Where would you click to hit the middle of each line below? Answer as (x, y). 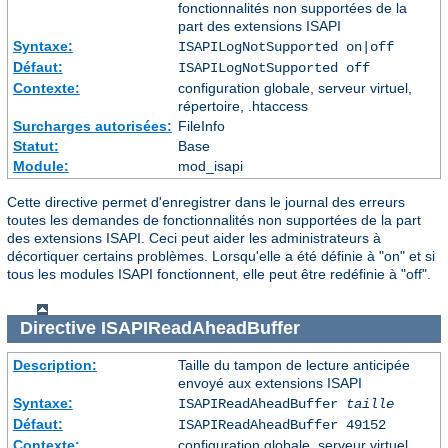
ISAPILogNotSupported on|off (285, 46)
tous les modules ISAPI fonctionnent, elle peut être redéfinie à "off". (219, 273)
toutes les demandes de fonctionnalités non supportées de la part (214, 219)
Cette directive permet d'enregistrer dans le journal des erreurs (206, 201)
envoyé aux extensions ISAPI (269, 382)
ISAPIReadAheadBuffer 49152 (281, 424)
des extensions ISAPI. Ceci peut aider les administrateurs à (194, 237)
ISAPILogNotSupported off (273, 67)
